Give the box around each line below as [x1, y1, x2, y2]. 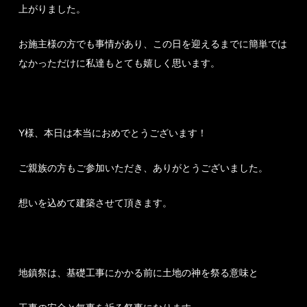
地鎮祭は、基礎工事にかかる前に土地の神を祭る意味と [19, 267, 259, 278]
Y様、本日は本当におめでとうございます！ [19, 127, 208, 138]
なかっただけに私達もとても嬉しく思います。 [19, 58, 221, 69]
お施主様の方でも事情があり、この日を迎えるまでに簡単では [19, 38, 288, 49]
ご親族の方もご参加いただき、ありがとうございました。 [19, 162, 269, 173]
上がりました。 [19, 3, 86, 14]
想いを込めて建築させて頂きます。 [19, 197, 173, 208]
